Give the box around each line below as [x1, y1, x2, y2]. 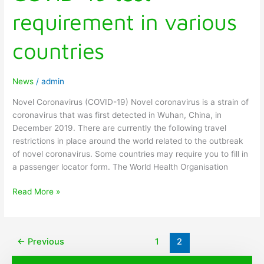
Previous [25, 236, 65, 247]
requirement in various [12, 8, 237, 35]
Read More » [12, 187, 61, 197]
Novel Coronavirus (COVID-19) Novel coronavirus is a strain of [12, 97, 249, 107]
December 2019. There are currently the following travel [12, 123, 227, 133]
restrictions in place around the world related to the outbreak [12, 136, 243, 146]
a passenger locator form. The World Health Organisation [12, 161, 229, 171]
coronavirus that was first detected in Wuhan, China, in [12, 110, 222, 120]
